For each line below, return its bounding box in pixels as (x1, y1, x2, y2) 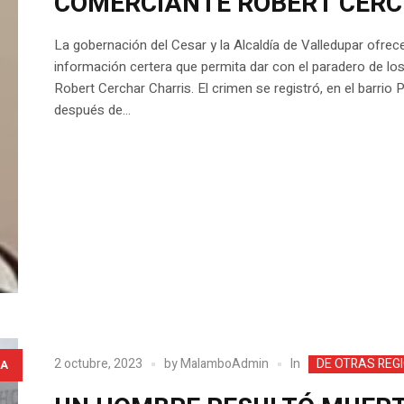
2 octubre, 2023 (53, 353, 142, 373)
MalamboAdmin (179, 353, 269, 373)
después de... (53, 99, 131, 120)
